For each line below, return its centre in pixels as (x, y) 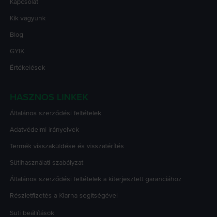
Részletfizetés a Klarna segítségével (64, 195)
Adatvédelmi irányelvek (44, 129)
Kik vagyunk (28, 18)
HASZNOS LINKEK (49, 97)
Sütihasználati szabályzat (46, 162)
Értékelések (27, 67)
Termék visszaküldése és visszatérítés (67, 146)
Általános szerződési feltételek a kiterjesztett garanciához (96, 179)
